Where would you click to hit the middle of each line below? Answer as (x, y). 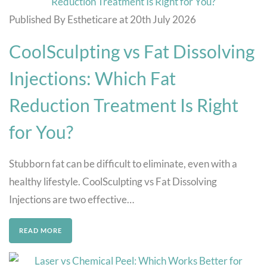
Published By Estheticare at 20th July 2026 (103, 19)
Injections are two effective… (72, 199)
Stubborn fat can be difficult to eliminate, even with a (123, 163)
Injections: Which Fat (92, 78)
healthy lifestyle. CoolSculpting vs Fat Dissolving (113, 181)
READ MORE (41, 230)
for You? (41, 131)
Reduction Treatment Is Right (124, 105)
